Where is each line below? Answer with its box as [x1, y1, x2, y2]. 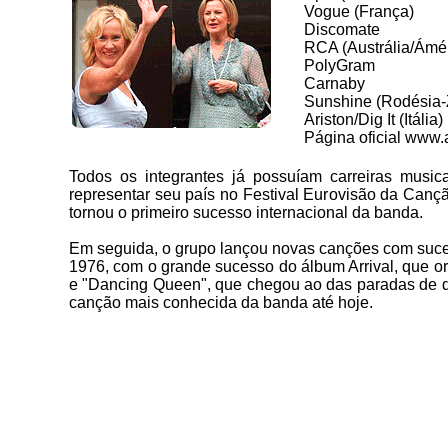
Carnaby [304, 75, 365, 92]
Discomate [304, 21, 380, 38]
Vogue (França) [304, 3, 414, 20]
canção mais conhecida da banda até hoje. [69, 294, 373, 311]
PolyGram [304, 57, 375, 74]
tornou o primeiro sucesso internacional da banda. [69, 204, 423, 221]
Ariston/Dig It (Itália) [304, 111, 443, 128]
